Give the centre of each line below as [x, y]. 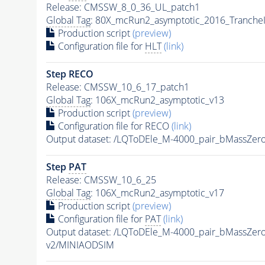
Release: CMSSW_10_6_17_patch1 [117, 87]
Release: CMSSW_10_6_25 [101, 180]
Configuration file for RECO [113, 126]
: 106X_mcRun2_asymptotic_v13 [157, 100]
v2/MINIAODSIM [80, 245]
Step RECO [70, 74]
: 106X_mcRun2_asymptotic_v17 [157, 193]
